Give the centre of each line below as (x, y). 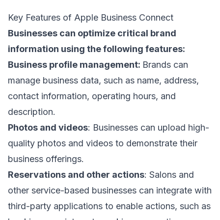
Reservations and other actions (76, 175)
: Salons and (169, 175)
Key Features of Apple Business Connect (91, 18)
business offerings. (46, 159)
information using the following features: (96, 49)
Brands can (165, 65)
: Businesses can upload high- (149, 128)
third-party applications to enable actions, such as (109, 206)
